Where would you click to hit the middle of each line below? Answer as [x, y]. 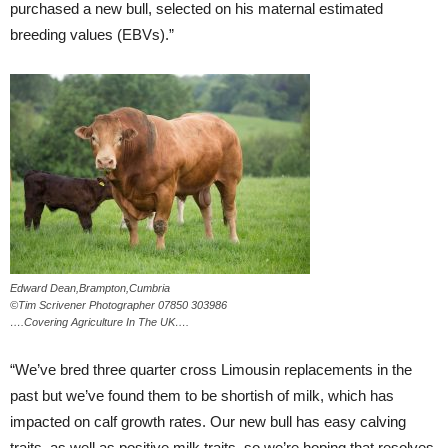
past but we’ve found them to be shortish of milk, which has [202, 395]
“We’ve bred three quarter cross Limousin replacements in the [211, 369]
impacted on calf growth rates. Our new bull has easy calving [208, 421]
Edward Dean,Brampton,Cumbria [90, 288]
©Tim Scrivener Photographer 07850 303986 [118, 305]
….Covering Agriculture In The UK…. [99, 322]
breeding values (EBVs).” [92, 34]
